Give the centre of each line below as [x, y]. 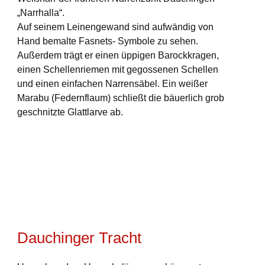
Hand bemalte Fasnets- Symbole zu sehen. [107, 41]
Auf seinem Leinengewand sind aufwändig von [115, 27]
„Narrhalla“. [41, 13]
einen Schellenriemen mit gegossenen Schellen [117, 70]
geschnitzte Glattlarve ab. [70, 112]
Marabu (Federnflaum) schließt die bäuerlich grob [120, 98]
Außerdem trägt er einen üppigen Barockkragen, [118, 55]
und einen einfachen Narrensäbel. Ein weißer [112, 84]
